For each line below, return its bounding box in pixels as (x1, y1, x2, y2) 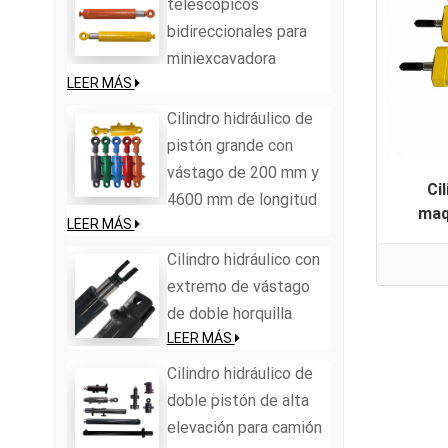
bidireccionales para (166, 21, 307, 41)
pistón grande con (166, 135, 293, 155)
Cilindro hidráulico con (166, 249, 320, 269)
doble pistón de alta (166, 390, 309, 410)
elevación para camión (166, 417, 322, 437)
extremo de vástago (166, 276, 310, 296)
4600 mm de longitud (166, 189, 317, 209)
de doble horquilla (166, 303, 292, 323)
